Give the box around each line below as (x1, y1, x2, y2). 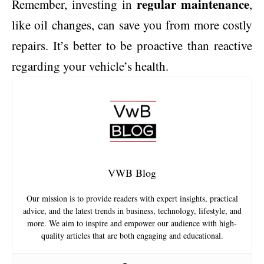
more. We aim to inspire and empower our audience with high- (27, 217, 237, 229)
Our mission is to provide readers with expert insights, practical (26, 192, 238, 204)
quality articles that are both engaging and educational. (41, 229, 223, 241)
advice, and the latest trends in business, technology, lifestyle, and (22, 204, 242, 216)
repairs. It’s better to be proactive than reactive (12, 37, 252, 54)
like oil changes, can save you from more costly (12, 16, 252, 33)
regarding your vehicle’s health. (12, 57, 169, 74)
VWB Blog (108, 165, 156, 180)
